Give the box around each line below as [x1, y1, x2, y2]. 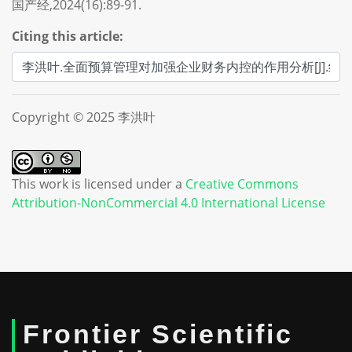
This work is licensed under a [12, 175, 185, 192]
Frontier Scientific [23, 319, 293, 349]
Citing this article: [12, 27, 123, 45]
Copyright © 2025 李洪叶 [12, 108, 156, 126]
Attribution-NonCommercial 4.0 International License [12, 194, 325, 211]
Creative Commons [185, 175, 299, 192]
